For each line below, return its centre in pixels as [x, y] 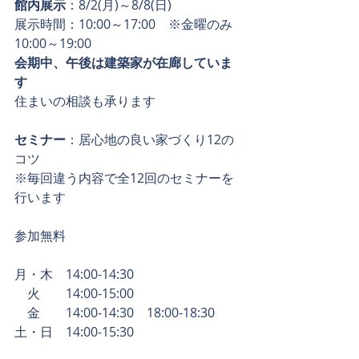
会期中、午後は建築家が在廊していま [123, 63]
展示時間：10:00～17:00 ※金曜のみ [123, 24]
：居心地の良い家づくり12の [150, 139]
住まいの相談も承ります [85, 101]
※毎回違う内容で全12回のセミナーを [124, 178]
